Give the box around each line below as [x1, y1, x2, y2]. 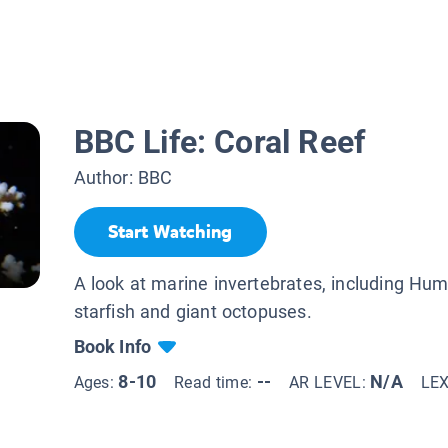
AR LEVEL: [289, 372, 371, 392]
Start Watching [108, 220, 232, 245]
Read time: [174, 372, 257, 392]
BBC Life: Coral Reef [73, 123, 366, 162]
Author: [73, 167, 138, 189]
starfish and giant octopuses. [73, 300, 312, 322]
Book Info [73, 335, 152, 357]
